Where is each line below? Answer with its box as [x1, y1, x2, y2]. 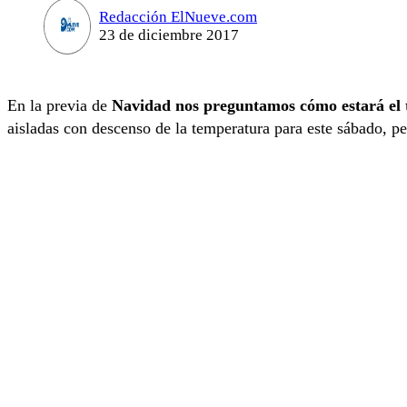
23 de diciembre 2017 [98, 25, 239, 44]
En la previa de [7, 96, 112, 115]
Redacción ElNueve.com [98, 7, 257, 25]
